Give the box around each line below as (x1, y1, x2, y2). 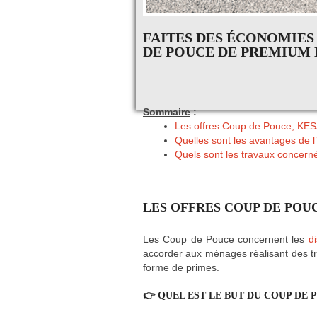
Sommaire (143, 106, 190, 118)
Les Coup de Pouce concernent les (143, 234, 309, 246)
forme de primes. (143, 262, 219, 274)
